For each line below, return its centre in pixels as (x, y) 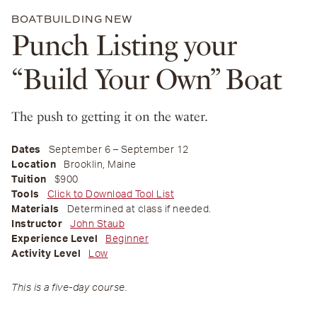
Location (34, 165)
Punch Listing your (124, 46)
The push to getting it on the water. (110, 117)
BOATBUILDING (57, 20)
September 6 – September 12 (119, 150)
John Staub (97, 225)
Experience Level (54, 240)
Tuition (29, 180)
